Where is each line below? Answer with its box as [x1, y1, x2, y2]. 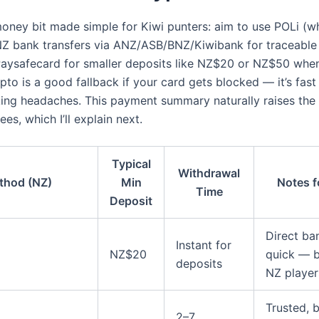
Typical [111, 157, 151, 172]
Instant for [176, 238, 231, 253]
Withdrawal [178, 166, 240, 181]
